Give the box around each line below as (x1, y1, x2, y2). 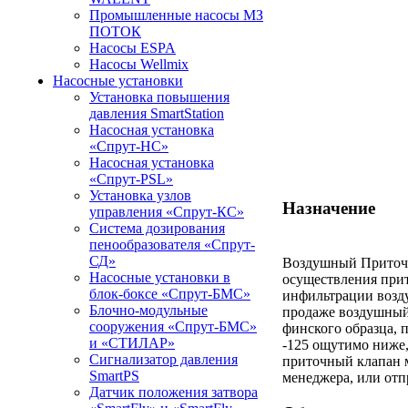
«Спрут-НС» (89, 138, 168, 154)
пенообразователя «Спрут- (89, 237, 255, 252)
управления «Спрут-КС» (89, 204, 244, 219)
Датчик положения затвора (89, 384, 258, 400)
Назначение (282, 198, 375, 218)
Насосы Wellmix (89, 56, 189, 72)
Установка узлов (89, 188, 191, 203)
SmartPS (89, 368, 139, 383)
